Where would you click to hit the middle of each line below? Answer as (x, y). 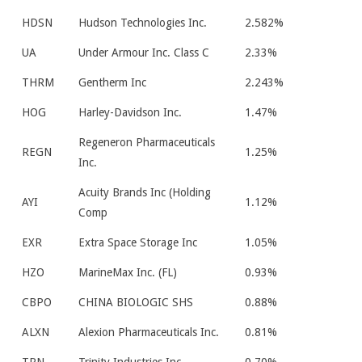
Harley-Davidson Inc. (130, 112)
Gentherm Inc (112, 82)
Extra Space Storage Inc (138, 242)
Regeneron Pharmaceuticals (147, 142)
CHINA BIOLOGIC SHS (136, 302)
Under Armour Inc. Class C (144, 53)
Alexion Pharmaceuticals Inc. (149, 332)
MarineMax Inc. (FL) (128, 272)
